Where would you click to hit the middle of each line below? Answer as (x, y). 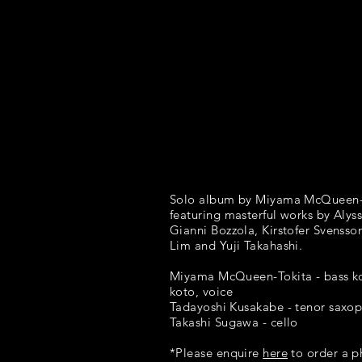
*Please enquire (217, 353)
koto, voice (201, 291)
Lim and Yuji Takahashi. (236, 245)
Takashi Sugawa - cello (234, 322)
